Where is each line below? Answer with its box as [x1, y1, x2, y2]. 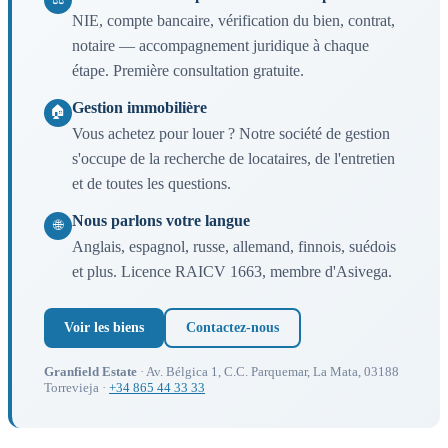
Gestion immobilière [72, 98, 207, 116]
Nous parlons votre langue [72, 211, 250, 229]
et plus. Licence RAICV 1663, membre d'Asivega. [72, 262, 392, 280]
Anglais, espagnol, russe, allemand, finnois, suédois [72, 237, 396, 255]
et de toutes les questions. [72, 174, 231, 192]
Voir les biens [64, 319, 144, 335]
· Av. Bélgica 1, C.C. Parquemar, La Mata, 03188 [137, 363, 399, 379]
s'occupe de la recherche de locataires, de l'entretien [72, 149, 395, 167]
